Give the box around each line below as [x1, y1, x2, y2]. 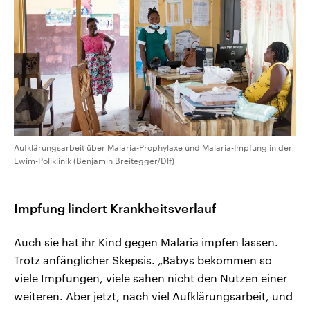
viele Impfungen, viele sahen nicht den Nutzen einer [14, 271, 287, 285]
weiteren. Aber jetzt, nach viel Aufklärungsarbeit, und [14, 289, 293, 303]
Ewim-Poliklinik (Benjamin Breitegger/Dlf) [14, 156, 174, 166]
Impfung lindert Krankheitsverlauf [14, 201, 217, 217]
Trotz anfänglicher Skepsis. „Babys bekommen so [14, 253, 272, 267]
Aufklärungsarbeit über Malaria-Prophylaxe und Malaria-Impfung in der [14, 143, 292, 153]
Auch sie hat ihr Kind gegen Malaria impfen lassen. [14, 235, 278, 249]
